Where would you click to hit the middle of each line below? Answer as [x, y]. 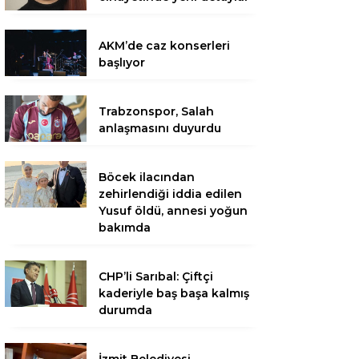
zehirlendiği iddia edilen [170, 194]
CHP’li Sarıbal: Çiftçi [156, 277]
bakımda [125, 228]
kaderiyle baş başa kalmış [174, 294]
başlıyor [122, 63]
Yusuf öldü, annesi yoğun [173, 211]
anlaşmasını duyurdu [160, 129]
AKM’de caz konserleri [164, 46]
